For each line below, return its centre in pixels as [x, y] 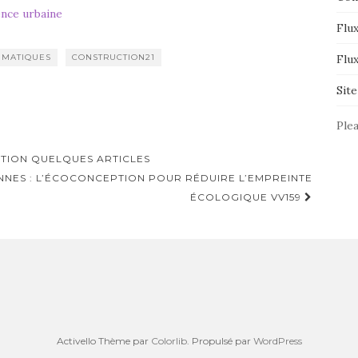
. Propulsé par [220, 341]
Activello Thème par [103, 341]
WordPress [277, 341]
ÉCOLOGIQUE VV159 [247, 197]
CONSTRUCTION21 [113, 57]
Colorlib [169, 341]
